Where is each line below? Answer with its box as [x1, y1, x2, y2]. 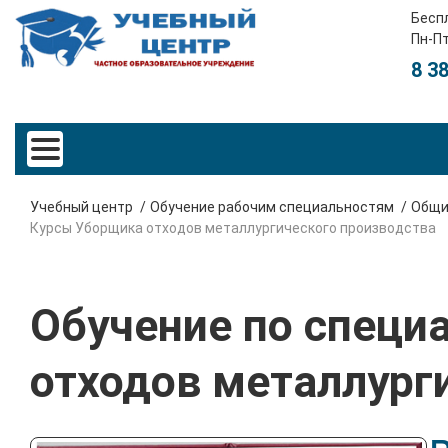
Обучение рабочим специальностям [150, 198, 394, 215]
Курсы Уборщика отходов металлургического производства [30, 219, 436, 236]
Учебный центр [30, 198, 133, 215]
